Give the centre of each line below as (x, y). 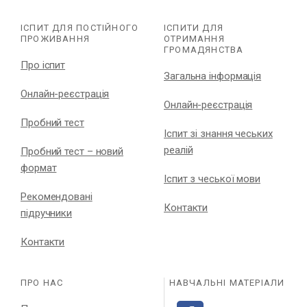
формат (39, 168)
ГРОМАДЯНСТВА (204, 50)
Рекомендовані (57, 197)
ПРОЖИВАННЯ (56, 39)
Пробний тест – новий (72, 151)
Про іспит (43, 65)
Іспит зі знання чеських (218, 134)
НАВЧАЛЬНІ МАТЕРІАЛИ (227, 283)
